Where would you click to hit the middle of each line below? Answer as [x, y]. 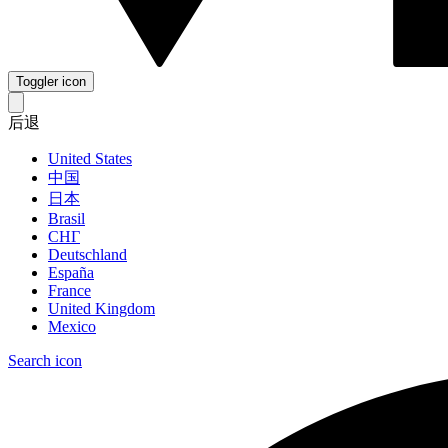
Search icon [45, 360]
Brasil [66, 218]
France [69, 290]
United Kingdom [101, 308]
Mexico [72, 326]
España [71, 272]
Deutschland [87, 254]
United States [90, 158]
